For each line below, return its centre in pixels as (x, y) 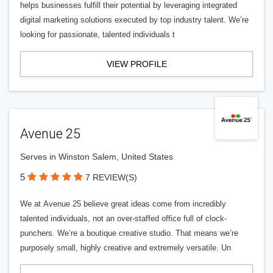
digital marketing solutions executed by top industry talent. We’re (134, 20)
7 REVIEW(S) (111, 177)
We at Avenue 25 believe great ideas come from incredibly (123, 204)
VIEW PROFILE (136, 64)
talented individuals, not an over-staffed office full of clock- (123, 218)
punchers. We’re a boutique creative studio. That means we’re (129, 233)
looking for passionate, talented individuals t (97, 34)
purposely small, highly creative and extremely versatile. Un (126, 248)
